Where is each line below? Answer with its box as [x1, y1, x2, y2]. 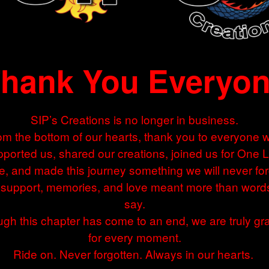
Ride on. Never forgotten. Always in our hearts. [13, 246, 256, 262]
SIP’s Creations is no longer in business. [31, 111, 238, 128]
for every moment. [88, 229, 181, 246]
